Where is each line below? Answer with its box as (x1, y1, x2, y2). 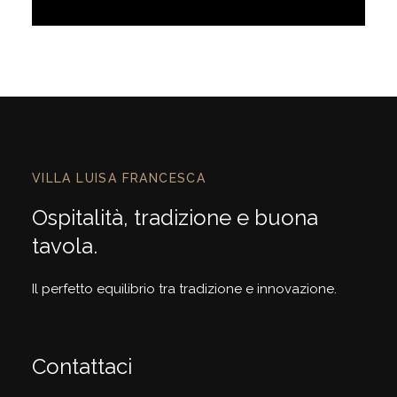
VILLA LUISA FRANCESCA (31, 170, 206, 185)
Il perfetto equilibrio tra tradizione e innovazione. (31, 280, 337, 297)
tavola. (31, 232, 97, 259)
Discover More (52, 23, 137, 38)
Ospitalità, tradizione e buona (31, 204, 318, 230)
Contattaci (31, 353, 132, 379)
